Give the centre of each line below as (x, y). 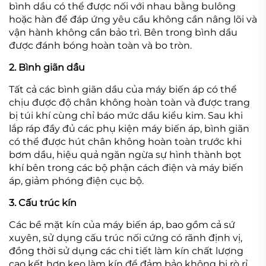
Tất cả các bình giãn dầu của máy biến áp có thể (123, 89)
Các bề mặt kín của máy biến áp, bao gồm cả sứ (122, 224)
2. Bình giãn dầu (47, 67)
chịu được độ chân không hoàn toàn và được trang (129, 102)
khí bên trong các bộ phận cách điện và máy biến (126, 167)
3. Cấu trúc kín (43, 202)
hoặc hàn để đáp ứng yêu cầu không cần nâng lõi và (133, 19)
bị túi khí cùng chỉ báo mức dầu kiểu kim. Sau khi (126, 115)
